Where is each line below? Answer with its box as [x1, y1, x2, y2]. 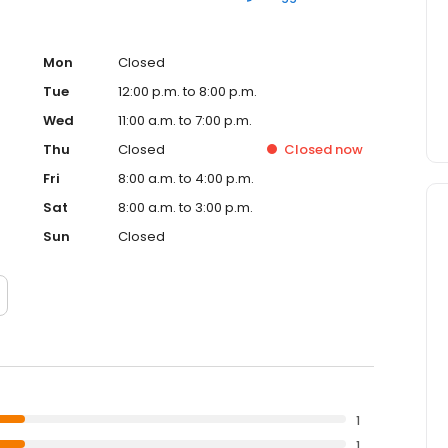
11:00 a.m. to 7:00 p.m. [118, 111, 252, 131]
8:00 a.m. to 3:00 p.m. [118, 198, 253, 218]
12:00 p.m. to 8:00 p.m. [118, 82, 257, 102]
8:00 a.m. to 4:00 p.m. [118, 169, 254, 189]
